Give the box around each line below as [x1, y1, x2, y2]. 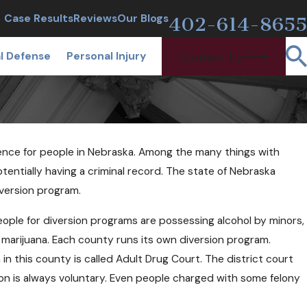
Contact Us [179, 49, 243, 64]
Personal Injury [66, 49, 146, 64]
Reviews [73, 12, 117, 25]
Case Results [4, 12, 73, 25]
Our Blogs [117, 12, 169, 25]
